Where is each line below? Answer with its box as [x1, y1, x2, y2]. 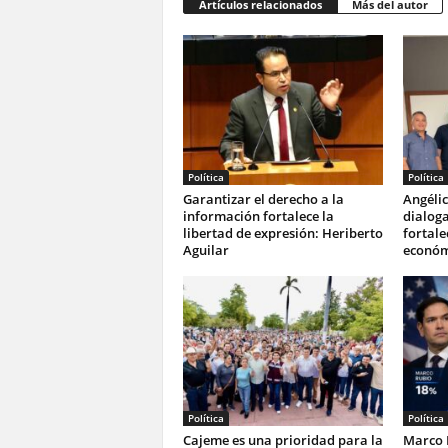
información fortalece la [182, 207, 334, 225]
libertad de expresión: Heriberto [182, 224, 383, 242]
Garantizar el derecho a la [182, 190, 344, 208]
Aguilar [182, 241, 229, 259]
